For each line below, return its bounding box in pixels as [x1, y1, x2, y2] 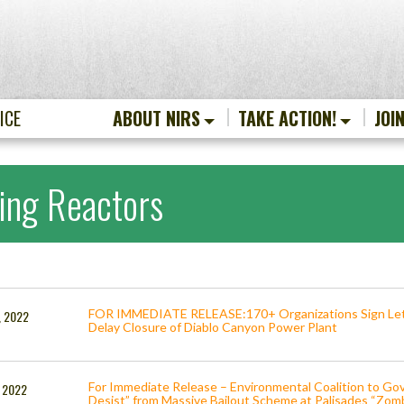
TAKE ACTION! [238, 105, 336, 133]
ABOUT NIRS [113, 105, 200, 133]
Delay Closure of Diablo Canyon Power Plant [88, 319, 338, 335]
